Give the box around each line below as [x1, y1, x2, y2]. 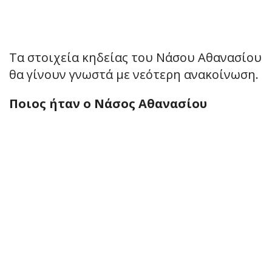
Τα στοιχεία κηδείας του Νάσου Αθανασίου [9, 49, 262, 66]
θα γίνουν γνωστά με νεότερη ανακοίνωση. [9, 66, 259, 83]
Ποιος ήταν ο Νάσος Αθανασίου [9, 95, 207, 112]
